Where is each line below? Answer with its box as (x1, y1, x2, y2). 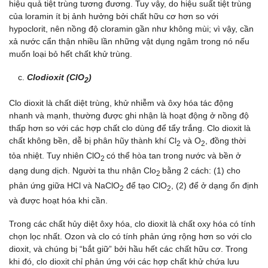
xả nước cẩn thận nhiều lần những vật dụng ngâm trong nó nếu (9, 36, 249, 47)
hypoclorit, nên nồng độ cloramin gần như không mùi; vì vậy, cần (9, 24, 254, 34)
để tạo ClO (124, 180, 167, 190)
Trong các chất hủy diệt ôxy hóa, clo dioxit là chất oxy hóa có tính (9, 218, 255, 229)
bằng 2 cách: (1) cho (162, 166, 240, 176)
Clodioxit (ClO (27, 72, 84, 83)
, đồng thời (205, 136, 246, 146)
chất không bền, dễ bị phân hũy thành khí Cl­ (9, 136, 176, 146)
